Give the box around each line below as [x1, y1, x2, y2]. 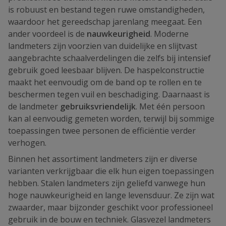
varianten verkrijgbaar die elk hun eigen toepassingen [8, 165, 214, 177]
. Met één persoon [136, 101, 205, 112]
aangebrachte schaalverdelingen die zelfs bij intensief [8, 52, 211, 64]
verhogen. [8, 137, 46, 148]
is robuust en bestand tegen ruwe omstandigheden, [8, 4, 205, 15]
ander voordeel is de [8, 28, 87, 39]
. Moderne [150, 28, 189, 39]
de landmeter [8, 101, 60, 112]
